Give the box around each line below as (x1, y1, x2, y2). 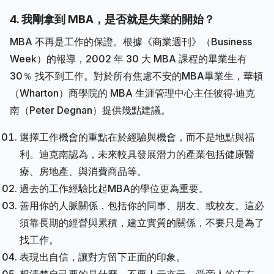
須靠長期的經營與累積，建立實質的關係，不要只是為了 (20, 216, 264, 229)
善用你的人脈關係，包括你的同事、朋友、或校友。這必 (20, 199, 264, 212)
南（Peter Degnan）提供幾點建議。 (10, 103, 171, 116)
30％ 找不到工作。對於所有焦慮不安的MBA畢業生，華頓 (10, 69, 263, 82)
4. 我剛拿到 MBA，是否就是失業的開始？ (10, 12, 215, 26)
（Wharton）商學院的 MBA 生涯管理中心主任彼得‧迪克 (10, 86, 255, 99)
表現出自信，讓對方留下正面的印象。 (20, 250, 186, 263)
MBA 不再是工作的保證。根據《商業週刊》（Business (10, 35, 252, 48)
